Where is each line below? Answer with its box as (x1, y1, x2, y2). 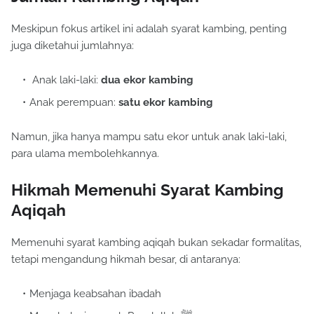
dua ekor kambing (101, 74, 193, 87)
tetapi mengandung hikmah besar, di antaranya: (11, 253, 240, 266)
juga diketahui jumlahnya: (11, 39, 134, 53)
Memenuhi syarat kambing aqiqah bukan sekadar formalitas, (11, 236, 301, 250)
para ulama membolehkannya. (11, 147, 159, 161)
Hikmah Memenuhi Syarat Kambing (11, 180, 284, 200)
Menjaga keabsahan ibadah (29, 287, 161, 301)
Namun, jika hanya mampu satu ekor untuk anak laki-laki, (11, 130, 287, 144)
